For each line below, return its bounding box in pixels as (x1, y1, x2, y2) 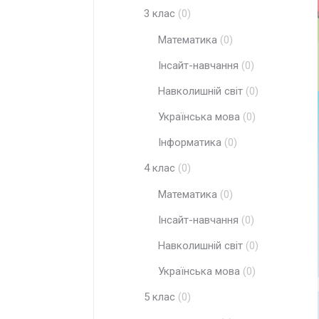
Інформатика (158, 136, 221, 149)
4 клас (144, 162, 175, 174)
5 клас (144, 291, 175, 303)
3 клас (144, 7, 175, 20)
